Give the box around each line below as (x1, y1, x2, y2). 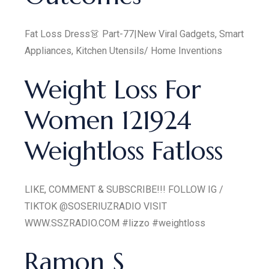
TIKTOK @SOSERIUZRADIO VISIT (25, 200, 168, 212)
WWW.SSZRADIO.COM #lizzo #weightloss (25, 217, 206, 229)
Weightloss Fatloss (25, 134, 223, 167)
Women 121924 (25, 104, 192, 136)
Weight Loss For (25, 73, 202, 106)
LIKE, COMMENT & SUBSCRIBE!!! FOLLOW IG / (25, 183, 224, 195)
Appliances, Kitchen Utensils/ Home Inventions (25, 44, 223, 56)
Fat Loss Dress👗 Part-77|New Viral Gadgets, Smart (25, 28, 244, 40)
